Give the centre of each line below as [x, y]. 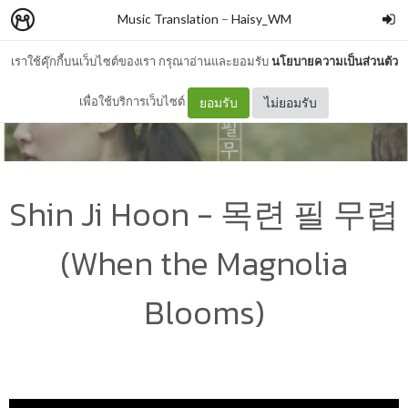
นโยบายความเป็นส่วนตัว [334, 61]
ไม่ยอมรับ [291, 102]
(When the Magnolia [204, 263]
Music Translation [168, 19]
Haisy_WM [261, 19]
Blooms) [204, 312]
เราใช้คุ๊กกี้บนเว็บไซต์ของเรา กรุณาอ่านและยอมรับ [141, 61]
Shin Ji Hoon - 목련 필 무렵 [204, 214]
